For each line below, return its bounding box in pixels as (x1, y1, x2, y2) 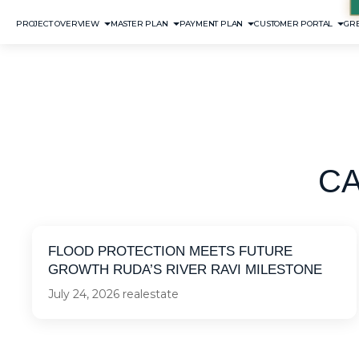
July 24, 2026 (48, 287, 119, 301)
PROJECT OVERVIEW (16, 18, 99, 29)
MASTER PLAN (110, 18, 168, 29)
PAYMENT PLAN (179, 18, 244, 29)
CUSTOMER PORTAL (254, 18, 333, 29)
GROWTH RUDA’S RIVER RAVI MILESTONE (48, 262, 322, 277)
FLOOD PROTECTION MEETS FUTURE (48, 244, 292, 259)
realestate (123, 287, 179, 301)
